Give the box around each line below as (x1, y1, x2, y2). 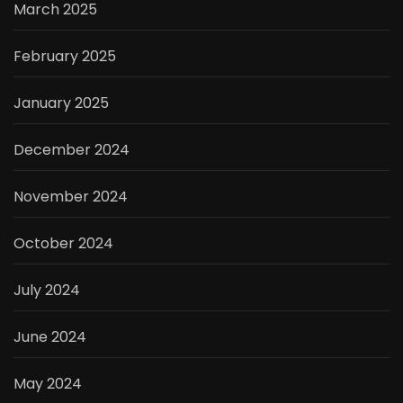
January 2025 (13, 93, 109, 114)
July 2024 (13, 280, 80, 301)
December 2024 (13, 139, 130, 161)
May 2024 (13, 373, 82, 395)
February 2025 (13, 46, 116, 67)
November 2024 (13, 186, 128, 208)
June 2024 (13, 327, 86, 348)
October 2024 (13, 233, 113, 255)
